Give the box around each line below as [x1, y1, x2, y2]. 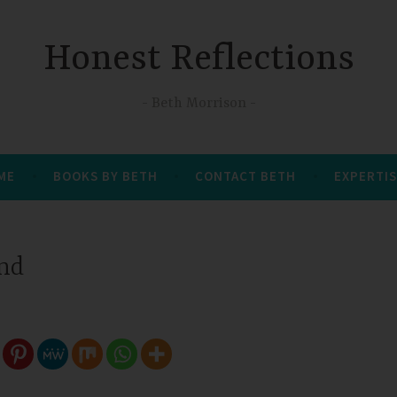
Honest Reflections [43, 39, 354, 82]
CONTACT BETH [195, 167, 297, 184]
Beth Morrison [151, 95, 246, 112]
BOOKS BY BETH [52, 167, 158, 184]
